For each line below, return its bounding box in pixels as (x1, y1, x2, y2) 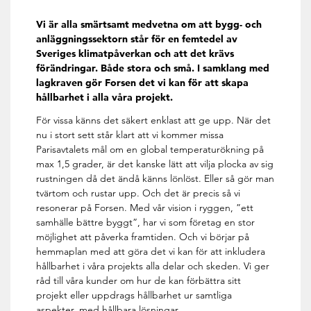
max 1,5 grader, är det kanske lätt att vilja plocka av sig (36, 158, 274, 171)
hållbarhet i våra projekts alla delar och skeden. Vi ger (36, 260, 270, 273)
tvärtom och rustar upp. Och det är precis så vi (36, 187, 241, 200)
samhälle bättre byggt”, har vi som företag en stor (36, 216, 255, 229)
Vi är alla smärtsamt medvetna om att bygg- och (36, 18, 262, 31)
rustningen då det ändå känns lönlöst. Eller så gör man (36, 172, 275, 185)
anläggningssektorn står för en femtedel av (36, 33, 238, 46)
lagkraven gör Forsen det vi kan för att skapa (36, 76, 249, 90)
